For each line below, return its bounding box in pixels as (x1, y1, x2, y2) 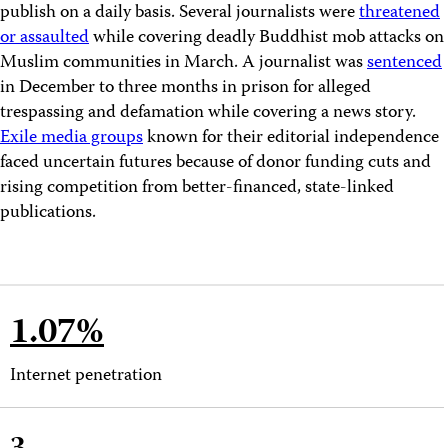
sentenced (367, 49, 442, 79)
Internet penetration (10, 362, 162, 392)
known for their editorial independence (143, 124, 439, 154)
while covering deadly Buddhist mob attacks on (89, 24, 444, 54)
